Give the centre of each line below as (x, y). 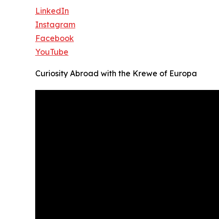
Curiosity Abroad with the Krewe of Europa (116, 74)
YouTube (52, 52)
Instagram (55, 25)
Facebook (55, 38)
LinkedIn (52, 11)
